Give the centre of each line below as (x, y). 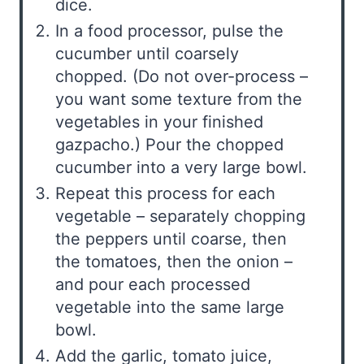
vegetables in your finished (159, 121)
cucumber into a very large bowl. (181, 167)
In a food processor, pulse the (169, 30)
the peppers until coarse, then (171, 238)
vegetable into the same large (170, 307)
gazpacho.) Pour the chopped (169, 144)
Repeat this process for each (165, 193)
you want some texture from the (179, 99)
